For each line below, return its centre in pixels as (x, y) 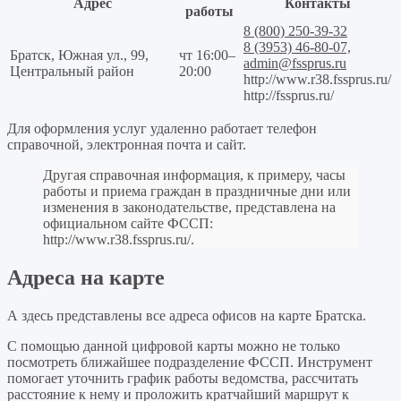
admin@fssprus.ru (295, 63)
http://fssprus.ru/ (289, 95)
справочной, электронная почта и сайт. (127, 144)
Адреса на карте (86, 277)
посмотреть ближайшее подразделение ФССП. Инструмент (190, 362)
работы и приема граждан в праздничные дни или (197, 191)
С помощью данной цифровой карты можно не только (174, 346)
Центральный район (72, 71)
